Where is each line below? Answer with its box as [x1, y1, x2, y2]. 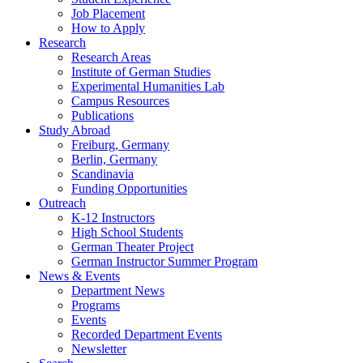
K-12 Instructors [71, 210, 155, 224]
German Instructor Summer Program [71, 254, 258, 268]
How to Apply [71, 20, 145, 35]
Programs [71, 297, 120, 312]
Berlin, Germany [71, 152, 157, 166]
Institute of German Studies [71, 64, 211, 79]
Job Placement [71, 6, 145, 20]
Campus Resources [71, 93, 169, 108]
